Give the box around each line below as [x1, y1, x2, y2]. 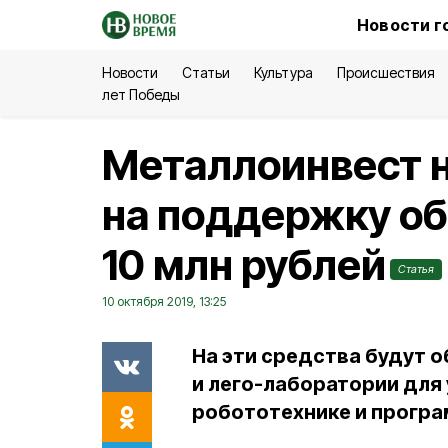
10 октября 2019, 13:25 [102, 294, 226, 309]
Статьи [182, 64, 231, 81]
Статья [398, 262, 434, 276]
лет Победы [102, 86, 181, 103]
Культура [254, 64, 313, 81]
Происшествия [336, 64, 435, 81]
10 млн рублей [102, 239, 386, 290]
